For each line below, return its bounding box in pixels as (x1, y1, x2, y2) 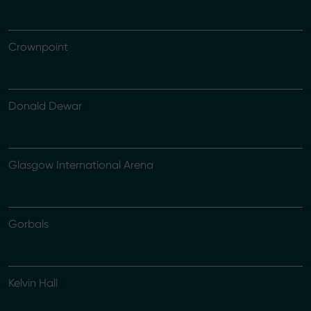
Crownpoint (8, 40, 68, 53)
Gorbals (8, 217, 49, 230)
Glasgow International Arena (8, 158, 153, 171)
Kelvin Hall (8, 276, 58, 289)
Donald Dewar (8, 99, 82, 112)
